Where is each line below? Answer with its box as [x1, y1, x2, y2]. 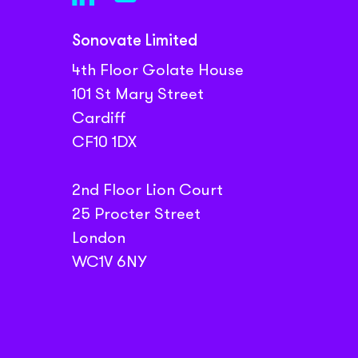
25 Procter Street [71, 201, 201, 225]
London [71, 225, 125, 249]
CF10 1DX [71, 129, 137, 153]
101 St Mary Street [71, 82, 204, 105]
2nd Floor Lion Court [71, 177, 223, 201]
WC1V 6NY [71, 249, 147, 272]
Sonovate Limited [71, 33, 197, 50]
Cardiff [71, 105, 125, 129]
